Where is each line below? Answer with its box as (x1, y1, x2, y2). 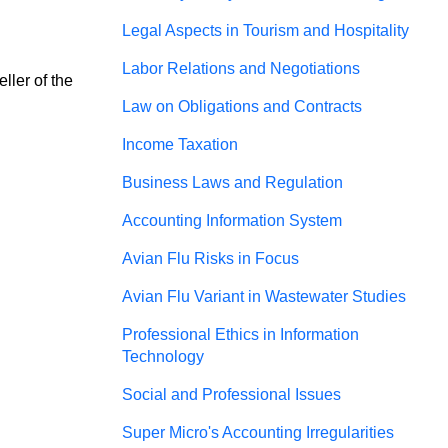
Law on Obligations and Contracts (122, 98, 362, 115)
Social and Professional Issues (122, 386, 341, 403)
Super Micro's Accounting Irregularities (122, 424, 394, 441)
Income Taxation (122, 136, 238, 153)
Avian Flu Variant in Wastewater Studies (122, 288, 406, 305)
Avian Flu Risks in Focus (122, 250, 299, 267)
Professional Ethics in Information (122, 326, 359, 343)
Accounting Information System (122, 212, 342, 229)
